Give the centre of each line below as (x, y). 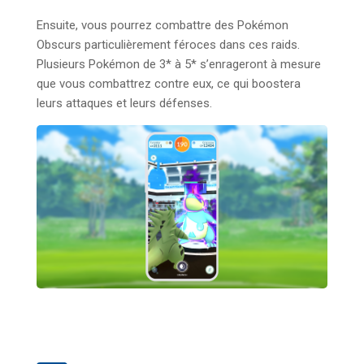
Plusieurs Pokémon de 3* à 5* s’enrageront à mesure (179, 64)
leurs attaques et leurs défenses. (124, 103)
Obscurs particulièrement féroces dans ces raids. (168, 44)
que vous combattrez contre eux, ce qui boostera (169, 83)
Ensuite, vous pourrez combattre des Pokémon (162, 25)
